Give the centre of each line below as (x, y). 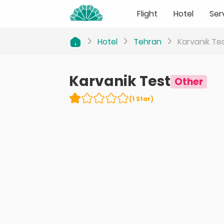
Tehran (147, 42)
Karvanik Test (120, 81)
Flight (147, 13)
